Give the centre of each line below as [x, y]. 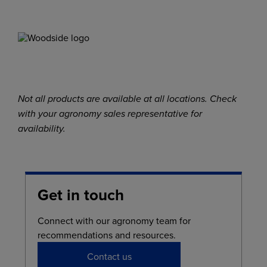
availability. [42, 128]
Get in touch [81, 195]
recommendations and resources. [107, 235]
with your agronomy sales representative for [110, 114]
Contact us [109, 256]
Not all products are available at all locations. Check [127, 99]
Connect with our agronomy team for [114, 221]
